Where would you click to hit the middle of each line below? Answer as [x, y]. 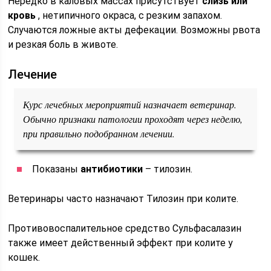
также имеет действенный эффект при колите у [121, 243]
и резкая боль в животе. [63, 44]
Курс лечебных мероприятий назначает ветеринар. [130, 104]
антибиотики [112, 169]
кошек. [24, 257]
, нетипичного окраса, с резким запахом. [129, 15]
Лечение [33, 74]
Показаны [57, 169]
